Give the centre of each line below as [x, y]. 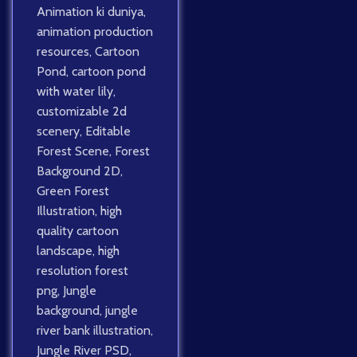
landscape [65, 251]
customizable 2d [82, 112]
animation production [95, 32]
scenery [58, 131]
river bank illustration [94, 331]
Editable [108, 131]
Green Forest [73, 191]
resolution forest [82, 271]
